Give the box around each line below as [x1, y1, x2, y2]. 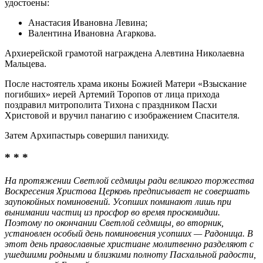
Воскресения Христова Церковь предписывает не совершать [5, 186, 249, 197]
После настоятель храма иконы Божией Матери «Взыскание [5, 78, 247, 89]
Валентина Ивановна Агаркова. [28, 28, 156, 38]
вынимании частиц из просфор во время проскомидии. [5, 207, 220, 218]
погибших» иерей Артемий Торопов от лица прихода [5, 89, 220, 99]
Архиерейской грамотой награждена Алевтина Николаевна [5, 48, 244, 58]
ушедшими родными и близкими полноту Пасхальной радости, [5, 249, 256, 260]
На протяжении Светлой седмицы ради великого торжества [5, 176, 254, 186]
